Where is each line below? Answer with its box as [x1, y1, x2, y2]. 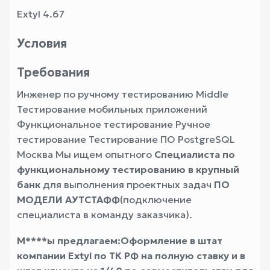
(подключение [120, 193, 192, 206]
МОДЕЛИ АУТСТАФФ [17, 193, 120, 206]
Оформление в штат [121, 234, 222, 246]
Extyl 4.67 [17, 8, 64, 20]
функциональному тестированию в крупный [17, 163, 239, 175]
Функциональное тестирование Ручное [17, 118, 210, 130]
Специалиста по [154, 148, 235, 160]
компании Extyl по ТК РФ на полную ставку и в [17, 250, 245, 262]
